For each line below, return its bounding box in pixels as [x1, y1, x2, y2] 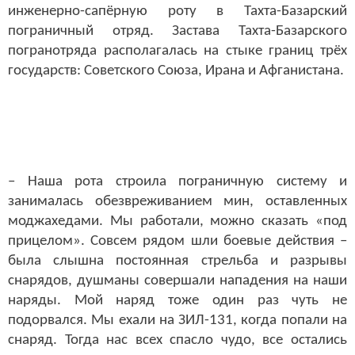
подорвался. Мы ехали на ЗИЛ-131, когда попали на [8, 312, 347, 328]
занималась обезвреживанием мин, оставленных [8, 193, 347, 209]
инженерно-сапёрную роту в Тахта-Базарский [8, 4, 347, 20]
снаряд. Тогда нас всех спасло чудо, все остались [8, 332, 347, 348]
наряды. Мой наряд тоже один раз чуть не [8, 292, 347, 308]
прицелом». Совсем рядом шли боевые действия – [8, 233, 347, 249]
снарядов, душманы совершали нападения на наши [8, 273, 347, 288]
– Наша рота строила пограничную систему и [8, 174, 347, 189]
